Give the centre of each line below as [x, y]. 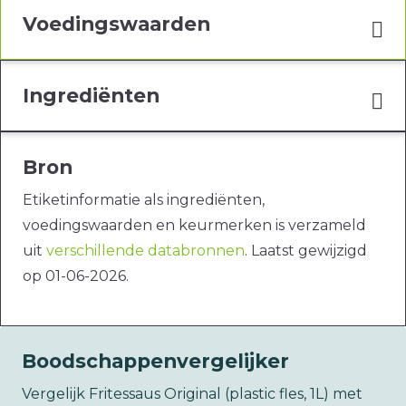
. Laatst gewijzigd [306, 251]
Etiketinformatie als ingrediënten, [144, 200]
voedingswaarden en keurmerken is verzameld [194, 226]
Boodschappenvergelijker [155, 361]
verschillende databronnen [145, 251]
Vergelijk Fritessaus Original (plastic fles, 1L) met [192, 394]
